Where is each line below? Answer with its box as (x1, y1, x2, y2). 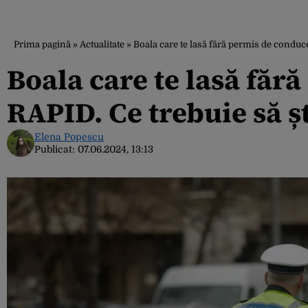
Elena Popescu (34, 131, 104, 142)
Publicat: (34, 144, 78, 155)
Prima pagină (14, 39, 71, 49)
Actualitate (80, 39, 124, 49)
